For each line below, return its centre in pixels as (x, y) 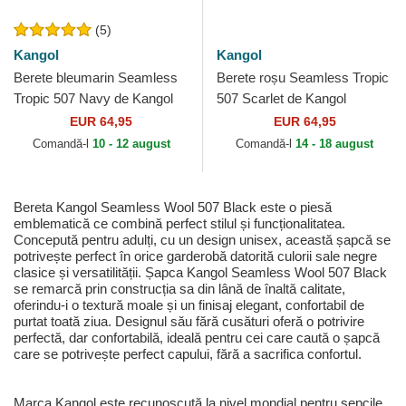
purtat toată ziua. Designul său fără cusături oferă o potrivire (189, 322)
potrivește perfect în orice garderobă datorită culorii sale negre (195, 256)
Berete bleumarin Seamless (96, 78)
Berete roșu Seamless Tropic (303, 78)
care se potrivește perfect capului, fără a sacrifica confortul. (188, 354)
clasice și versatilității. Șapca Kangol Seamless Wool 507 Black (200, 273)
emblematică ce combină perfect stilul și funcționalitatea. (179, 224)
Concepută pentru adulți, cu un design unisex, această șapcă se (202, 240)
